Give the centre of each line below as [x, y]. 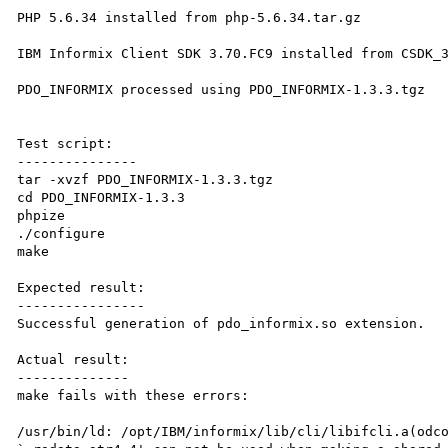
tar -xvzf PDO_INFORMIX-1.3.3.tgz [145, 179]
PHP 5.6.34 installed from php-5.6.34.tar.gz [189, 17]
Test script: [65, 143]
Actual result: [73, 359]
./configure [61, 233]
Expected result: [81, 287]
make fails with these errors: [133, 395]
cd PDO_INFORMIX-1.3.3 [101, 197]
